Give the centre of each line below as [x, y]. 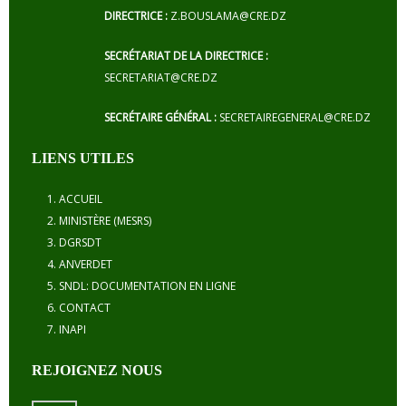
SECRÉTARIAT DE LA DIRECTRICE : [186, 56]
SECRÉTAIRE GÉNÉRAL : [162, 117]
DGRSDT [80, 242]
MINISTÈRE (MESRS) [105, 221]
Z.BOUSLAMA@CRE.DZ [228, 16]
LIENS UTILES [83, 158]
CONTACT [85, 308]
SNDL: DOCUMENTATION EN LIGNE [147, 286]
